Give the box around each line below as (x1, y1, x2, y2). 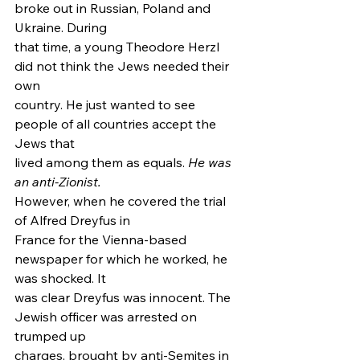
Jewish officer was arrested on (14, 309, 200, 325)
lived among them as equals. (14, 154, 188, 170)
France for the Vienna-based (14, 231, 190, 247)
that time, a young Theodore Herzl (14, 39, 223, 55)
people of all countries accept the (14, 116, 219, 132)
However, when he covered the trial (14, 193, 229, 209)
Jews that (14, 135, 75, 151)
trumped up (14, 328, 86, 344)
